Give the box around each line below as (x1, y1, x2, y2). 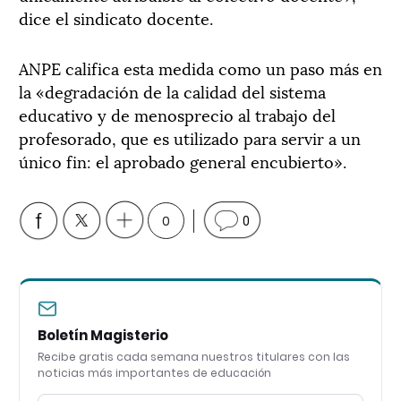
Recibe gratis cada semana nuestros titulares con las (38, 349, 350, 365)
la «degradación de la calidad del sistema (19, 79, 326, 103)
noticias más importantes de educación (38, 365, 271, 381)
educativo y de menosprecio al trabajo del (19, 102, 336, 126)
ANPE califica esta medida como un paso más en (19, 55, 382, 80)
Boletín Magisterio (38, 326, 168, 346)
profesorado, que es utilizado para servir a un (19, 125, 361, 149)
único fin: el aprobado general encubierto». (19, 149, 346, 173)
